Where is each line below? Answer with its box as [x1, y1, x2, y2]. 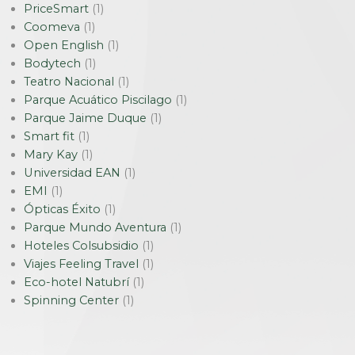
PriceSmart [24, 2, 89, 16]
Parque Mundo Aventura [24, 220, 166, 235]
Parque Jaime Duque [24, 111, 147, 125]
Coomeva [24, 20, 80, 34]
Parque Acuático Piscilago [24, 93, 172, 107]
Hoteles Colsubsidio [24, 239, 139, 253]
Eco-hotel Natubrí [24, 275, 129, 289]
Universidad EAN [24, 166, 120, 180]
